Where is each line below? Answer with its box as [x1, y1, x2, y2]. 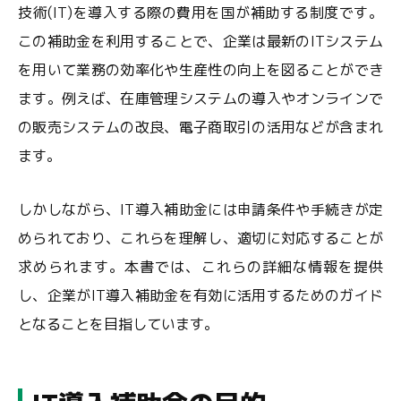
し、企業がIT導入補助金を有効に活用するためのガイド [18, 286, 383, 305]
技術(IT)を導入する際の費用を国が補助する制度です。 [18, 3, 383, 22]
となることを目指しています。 [18, 314, 218, 334]
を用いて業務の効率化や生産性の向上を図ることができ [18, 60, 383, 80]
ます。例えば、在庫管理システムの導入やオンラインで [18, 89, 383, 108]
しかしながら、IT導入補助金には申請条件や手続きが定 [18, 200, 383, 219]
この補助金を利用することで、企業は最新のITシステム [18, 31, 383, 51]
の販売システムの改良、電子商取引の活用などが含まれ [18, 117, 383, 137]
